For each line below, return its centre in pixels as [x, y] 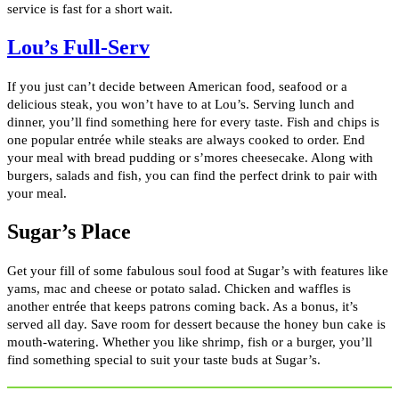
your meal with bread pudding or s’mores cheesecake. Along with [190, 158]
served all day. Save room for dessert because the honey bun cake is [196, 325]
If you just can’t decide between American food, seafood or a [177, 87]
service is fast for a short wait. [90, 9]
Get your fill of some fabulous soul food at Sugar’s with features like [198, 271]
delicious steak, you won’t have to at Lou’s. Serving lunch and [181, 105]
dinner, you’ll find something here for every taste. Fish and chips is [193, 122]
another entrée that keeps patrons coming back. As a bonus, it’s [183, 307]
